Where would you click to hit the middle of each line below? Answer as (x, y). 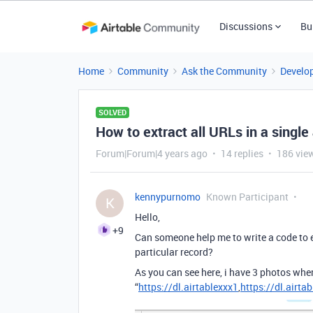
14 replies (242, 153)
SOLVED (112, 112)
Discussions (246, 26)
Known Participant (247, 197)
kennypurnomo (168, 197)
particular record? (174, 252)
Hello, (147, 217)
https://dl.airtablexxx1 (188, 287)
